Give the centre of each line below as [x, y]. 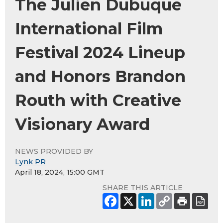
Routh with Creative [98, 100]
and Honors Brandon [100, 76]
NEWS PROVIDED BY [54, 151]
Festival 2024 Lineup [100, 52]
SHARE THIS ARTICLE [143, 187]
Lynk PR [30, 162]
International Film [89, 28]
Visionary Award [82, 124]
